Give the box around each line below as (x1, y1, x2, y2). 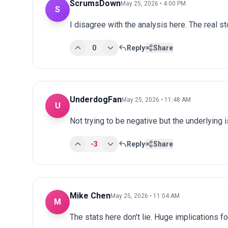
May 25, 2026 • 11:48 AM (122, 96, 191, 103)
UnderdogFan (70, 94, 122, 104)
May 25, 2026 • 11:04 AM (110, 192, 180, 199)
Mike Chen (70, 190, 110, 201)
